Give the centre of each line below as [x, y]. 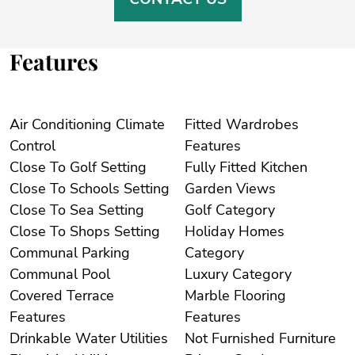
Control [32, 146]
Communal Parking [106, 253]
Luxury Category [262, 275]
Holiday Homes [235, 232]
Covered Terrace [62, 296]
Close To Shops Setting [137, 232]
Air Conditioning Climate [63, 125]
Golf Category [245, 210]
